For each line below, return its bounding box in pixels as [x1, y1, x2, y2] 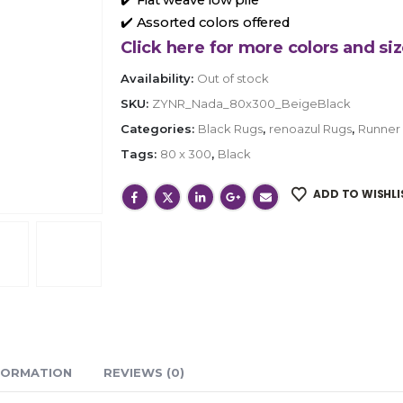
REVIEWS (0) [103, 365, 184, 381]
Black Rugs [197, 121, 263, 137]
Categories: [120, 121, 198, 137]
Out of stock [196, 71, 269, 86]
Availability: [120, 71, 197, 86]
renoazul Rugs [268, 121, 352, 137]
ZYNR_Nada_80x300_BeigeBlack [151, 96, 351, 112]
